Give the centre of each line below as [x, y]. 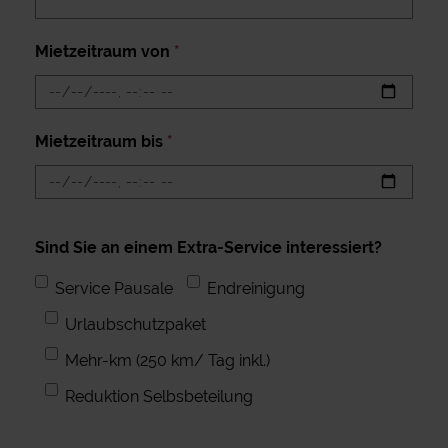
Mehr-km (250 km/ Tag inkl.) [167, 360]
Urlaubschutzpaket [135, 324]
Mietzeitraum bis [101, 141]
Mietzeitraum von [104, 51]
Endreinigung [256, 288]
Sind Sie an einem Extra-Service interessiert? [208, 247]
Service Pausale [114, 288]
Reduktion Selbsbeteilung [159, 396]
